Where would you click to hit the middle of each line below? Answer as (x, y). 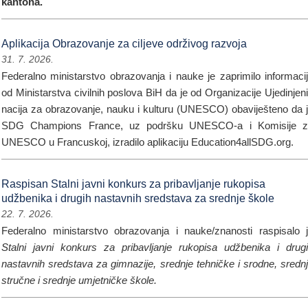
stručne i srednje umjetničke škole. (79, 280)
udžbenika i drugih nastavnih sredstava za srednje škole (138, 198)
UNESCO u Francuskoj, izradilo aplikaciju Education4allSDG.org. (147, 142)
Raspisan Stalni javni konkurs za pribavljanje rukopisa (133, 184)
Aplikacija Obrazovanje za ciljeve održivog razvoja (124, 44)
